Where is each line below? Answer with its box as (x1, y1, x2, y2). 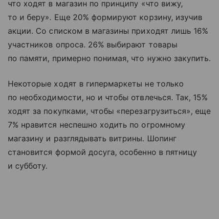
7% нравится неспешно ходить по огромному (8, 119, 185, 130)
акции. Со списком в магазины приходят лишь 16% (8, 25, 209, 36)
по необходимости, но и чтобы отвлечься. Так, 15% (8, 92, 208, 102)
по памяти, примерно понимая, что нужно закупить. (8, 53, 211, 63)
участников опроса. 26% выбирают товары (8, 39, 177, 49)
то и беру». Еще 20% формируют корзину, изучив (8, 12, 203, 22)
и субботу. (8, 160, 48, 171)
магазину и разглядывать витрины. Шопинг (8, 133, 176, 143)
